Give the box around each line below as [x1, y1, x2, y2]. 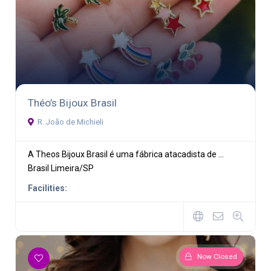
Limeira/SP [51, 163, 94, 173]
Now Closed [197, 252, 237, 261]
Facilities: [28, 183, 67, 193]
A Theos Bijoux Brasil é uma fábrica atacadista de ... [28, 149, 224, 159]
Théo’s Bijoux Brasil [28, 96, 117, 109]
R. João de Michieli [38, 117, 103, 126]
